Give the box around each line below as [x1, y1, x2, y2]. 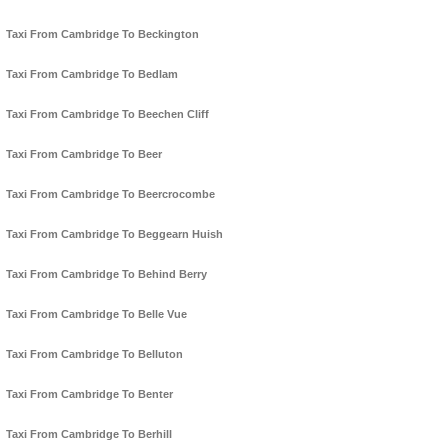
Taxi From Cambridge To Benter [6, 388, 173, 401]
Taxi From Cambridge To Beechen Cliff [6, 108, 209, 121]
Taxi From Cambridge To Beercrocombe [6, 188, 215, 201]
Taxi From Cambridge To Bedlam [6, 68, 178, 81]
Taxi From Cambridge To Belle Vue [6, 308, 187, 321]
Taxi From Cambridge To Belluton [6, 348, 183, 361]
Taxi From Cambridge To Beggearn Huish [6, 228, 223, 241]
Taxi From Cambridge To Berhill [6, 428, 172, 441]
